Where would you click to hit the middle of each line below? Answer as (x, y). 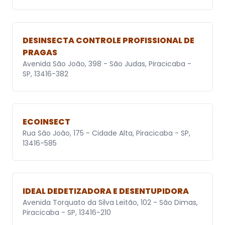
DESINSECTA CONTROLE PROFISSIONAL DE (108, 41)
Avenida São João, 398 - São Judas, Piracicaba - (107, 64)
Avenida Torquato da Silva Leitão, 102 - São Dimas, (110, 203)
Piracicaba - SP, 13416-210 (67, 213)
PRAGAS (40, 53)
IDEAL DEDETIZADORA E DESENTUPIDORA (106, 191)
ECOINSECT (46, 122)
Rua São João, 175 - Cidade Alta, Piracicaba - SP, (106, 133)
